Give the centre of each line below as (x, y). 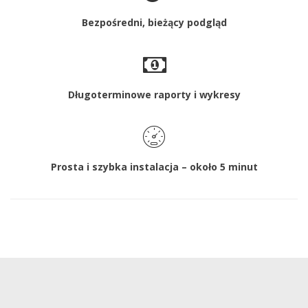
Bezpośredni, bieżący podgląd (154, 22)
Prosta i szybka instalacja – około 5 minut (154, 167)
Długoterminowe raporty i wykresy (154, 95)
